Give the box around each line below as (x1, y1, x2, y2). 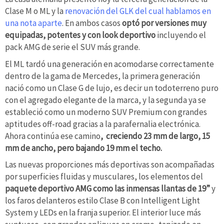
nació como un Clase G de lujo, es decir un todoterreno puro (5, 82, 218, 93)
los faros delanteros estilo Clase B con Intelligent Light (5, 195, 200, 206)
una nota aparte (5, 17, 62, 29)
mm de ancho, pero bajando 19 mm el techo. (5, 142, 162, 153)
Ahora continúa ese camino (5, 130, 100, 141)
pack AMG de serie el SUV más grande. (5, 41, 140, 53)
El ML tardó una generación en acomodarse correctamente (5, 58, 214, 69)
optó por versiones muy (122, 17, 206, 29)
